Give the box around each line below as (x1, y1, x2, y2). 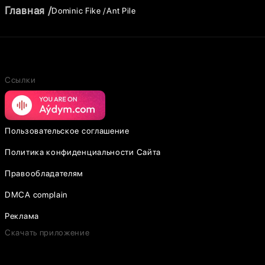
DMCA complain (5, 190, 68, 199)
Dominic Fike (51, 5, 101, 15)
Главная (5, 4, 45, 17)
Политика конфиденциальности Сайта (5, 147, 161, 157)
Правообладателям (5, 169, 84, 178)
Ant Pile (106, 5, 136, 15)
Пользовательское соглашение (5, 126, 130, 135)
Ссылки (5, 75, 36, 85)
